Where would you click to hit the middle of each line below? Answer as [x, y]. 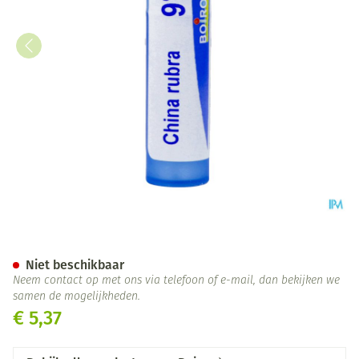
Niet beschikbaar [75, 265]
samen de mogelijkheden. [77, 297]
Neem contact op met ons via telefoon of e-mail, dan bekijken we [176, 281]
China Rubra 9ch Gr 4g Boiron [181, 247]
